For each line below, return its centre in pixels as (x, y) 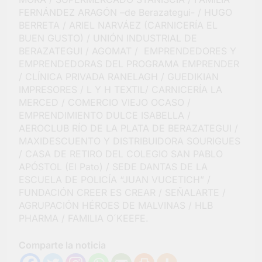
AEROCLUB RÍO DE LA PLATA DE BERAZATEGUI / (128, 128)
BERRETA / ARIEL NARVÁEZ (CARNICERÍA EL (118, 25)
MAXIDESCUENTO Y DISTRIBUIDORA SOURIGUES (130, 141)
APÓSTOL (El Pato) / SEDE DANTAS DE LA (113, 167)
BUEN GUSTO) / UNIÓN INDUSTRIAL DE (108, 38)
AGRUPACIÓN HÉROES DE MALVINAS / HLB (116, 206)
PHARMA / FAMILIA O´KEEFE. (84, 218)
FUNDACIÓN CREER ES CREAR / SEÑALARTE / (122, 193)
